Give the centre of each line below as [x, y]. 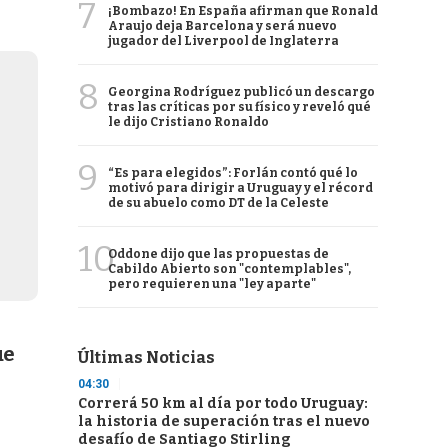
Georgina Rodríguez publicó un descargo [241, 92]
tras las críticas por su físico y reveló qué [239, 107]
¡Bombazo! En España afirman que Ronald [243, 11]
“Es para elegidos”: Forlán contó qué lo [233, 173]
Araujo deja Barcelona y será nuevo [222, 26]
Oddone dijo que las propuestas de [218, 254]
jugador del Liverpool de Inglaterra [223, 41]
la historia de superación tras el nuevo [224, 421]
